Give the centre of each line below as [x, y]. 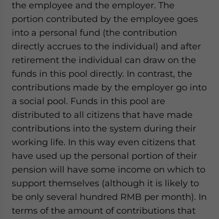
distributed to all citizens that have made [102, 115]
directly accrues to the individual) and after [106, 46]
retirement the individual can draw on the [104, 60]
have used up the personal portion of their [104, 156]
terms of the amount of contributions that [104, 210]
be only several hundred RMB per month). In [109, 197]
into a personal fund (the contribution [94, 33]
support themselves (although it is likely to [105, 183]
